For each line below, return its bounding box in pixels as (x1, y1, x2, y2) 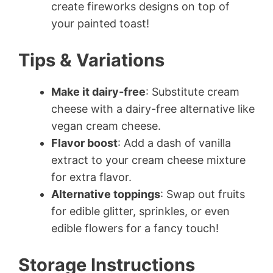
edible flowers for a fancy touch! (51, 222, 219, 235)
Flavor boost (51, 136, 118, 150)
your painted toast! (51, 17, 149, 30)
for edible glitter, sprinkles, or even (51, 205, 230, 218)
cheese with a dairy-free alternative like (51, 102, 255, 116)
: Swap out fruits (160, 188, 245, 201)
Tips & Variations (18, 49, 165, 71)
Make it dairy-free (51, 85, 146, 99)
